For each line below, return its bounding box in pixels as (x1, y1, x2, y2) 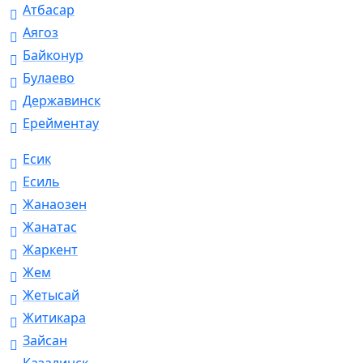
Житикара (23, 309, 86, 327)
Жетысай (23, 286, 79, 305)
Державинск (23, 92, 100, 110)
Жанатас (23, 218, 77, 237)
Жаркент (23, 241, 78, 259)
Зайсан (23, 331, 67, 350)
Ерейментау (23, 114, 99, 133)
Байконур (23, 46, 83, 65)
